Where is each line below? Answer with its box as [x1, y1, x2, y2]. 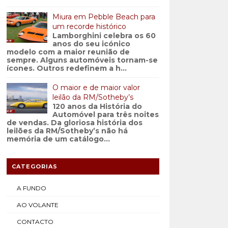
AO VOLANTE [16, 201, 59, 209]
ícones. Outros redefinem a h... [6, 64, 127, 73]
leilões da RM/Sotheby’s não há [6, 126, 128, 135]
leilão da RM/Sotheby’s [52, 93, 133, 102]
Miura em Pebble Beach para [52, 12, 155, 21]
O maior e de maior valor [52, 83, 140, 92]
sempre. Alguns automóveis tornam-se [6, 55, 158, 65]
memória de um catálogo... [6, 134, 110, 144]
